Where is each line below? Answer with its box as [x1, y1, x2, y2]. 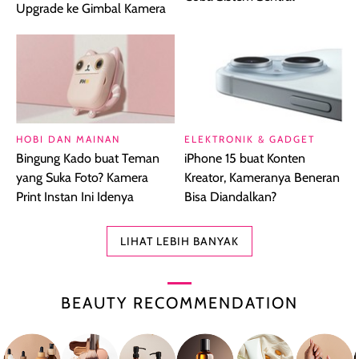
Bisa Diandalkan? [184, 189, 276, 205]
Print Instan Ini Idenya [16, 189, 134, 205]
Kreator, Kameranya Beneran [184, 170, 340, 186]
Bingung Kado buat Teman [16, 151, 159, 167]
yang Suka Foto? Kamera [16, 170, 148, 186]
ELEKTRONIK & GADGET [184, 133, 315, 146]
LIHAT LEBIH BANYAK [120, 234, 239, 249]
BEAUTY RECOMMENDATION [61, 293, 298, 313]
